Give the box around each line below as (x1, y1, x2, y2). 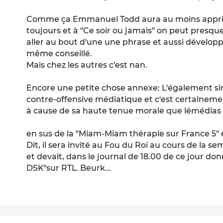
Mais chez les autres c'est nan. (26, 60, 148, 70)
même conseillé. (26, 48, 93, 58)
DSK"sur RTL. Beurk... (26, 163, 111, 173)
